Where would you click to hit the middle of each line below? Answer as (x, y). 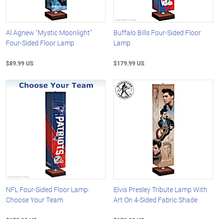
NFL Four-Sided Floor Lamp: (48, 189)
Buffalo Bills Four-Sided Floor (157, 33)
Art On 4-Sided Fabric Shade (156, 199)
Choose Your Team (34, 199)
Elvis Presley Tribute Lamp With (161, 189)
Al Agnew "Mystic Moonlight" (49, 33)
